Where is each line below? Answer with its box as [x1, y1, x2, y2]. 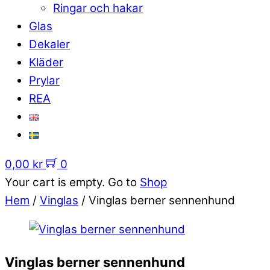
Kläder [29, 55, 63, 69]
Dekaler [29, 37, 70, 51]
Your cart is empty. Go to [5, 175, 140, 189]
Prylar [29, 73, 60, 87]
